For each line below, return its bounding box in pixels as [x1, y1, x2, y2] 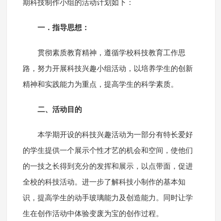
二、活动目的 [37, 106, 82, 114]
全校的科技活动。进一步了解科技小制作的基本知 [22, 178, 185, 186]
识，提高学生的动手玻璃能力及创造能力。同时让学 [22, 194, 193, 202]
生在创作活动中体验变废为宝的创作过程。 [22, 210, 163, 218]
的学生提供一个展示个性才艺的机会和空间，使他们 [22, 147, 193, 155]
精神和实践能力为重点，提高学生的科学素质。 [22, 80, 178, 89]
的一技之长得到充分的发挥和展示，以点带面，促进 [22, 162, 193, 171]
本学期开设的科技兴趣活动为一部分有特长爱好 [37, 131, 193, 139]
